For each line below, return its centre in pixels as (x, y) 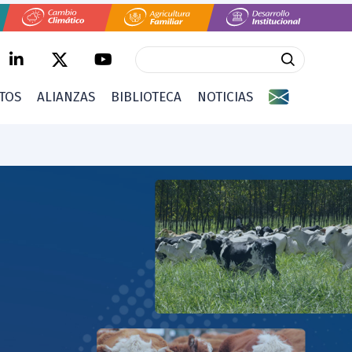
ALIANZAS (66, 97)
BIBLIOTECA (146, 97)
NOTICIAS (225, 97)
